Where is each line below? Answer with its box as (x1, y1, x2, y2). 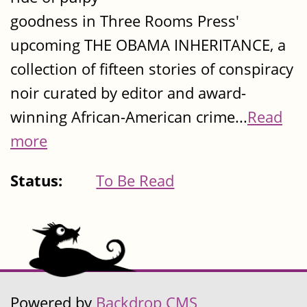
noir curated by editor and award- (10, 82, 246, 104)
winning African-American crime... (10, 106, 247, 128)
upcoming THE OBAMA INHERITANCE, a (10, 34, 286, 56)
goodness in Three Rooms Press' (10, 10, 239, 32)
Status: (10, 169, 66, 191)
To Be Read (96, 169, 175, 191)
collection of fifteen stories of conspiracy (10, 58, 293, 80)
